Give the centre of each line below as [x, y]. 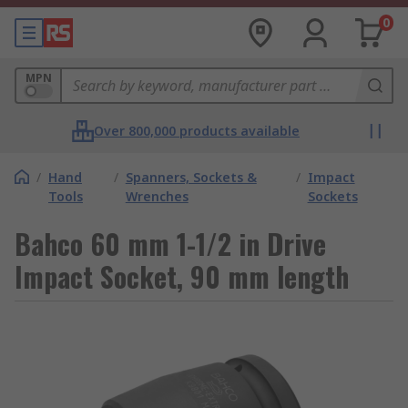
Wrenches [157, 196]
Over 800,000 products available [197, 131]
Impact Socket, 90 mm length [182, 276]
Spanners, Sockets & [191, 177]
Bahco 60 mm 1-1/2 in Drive [170, 244]
